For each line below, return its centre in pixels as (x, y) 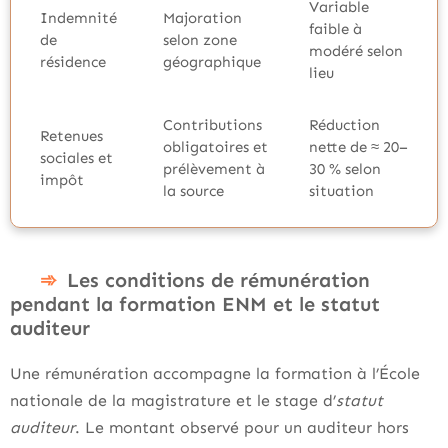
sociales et (76, 158)
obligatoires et (215, 147)
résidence (73, 62)
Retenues (71, 136)
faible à (335, 29)
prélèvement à (214, 169)
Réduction (344, 125)
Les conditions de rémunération (218, 280)
